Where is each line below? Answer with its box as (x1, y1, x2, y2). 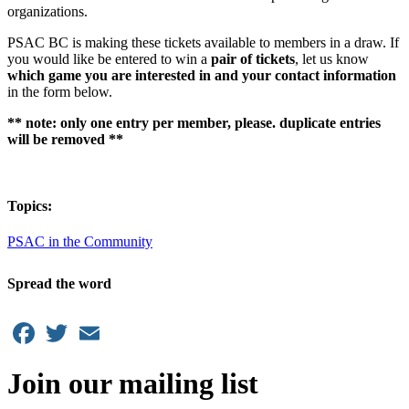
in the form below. (7, 83, 112, 100)
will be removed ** (7, 131, 123, 147)
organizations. (7, 3, 88, 19)
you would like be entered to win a (7, 50, 211, 67)
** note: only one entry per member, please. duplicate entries (7, 114, 381, 131)
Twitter (71, 317, 112, 333)
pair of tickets (211, 50, 295, 67)
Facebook (38, 317, 95, 333)
